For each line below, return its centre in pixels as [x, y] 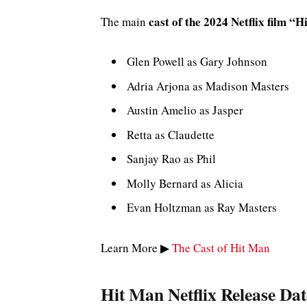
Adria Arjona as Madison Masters [208, 86]
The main [125, 21]
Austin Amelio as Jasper [185, 110]
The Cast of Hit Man [221, 247]
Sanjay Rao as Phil [171, 159]
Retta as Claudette [171, 134]
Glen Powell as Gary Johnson [197, 62]
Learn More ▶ [136, 247]
